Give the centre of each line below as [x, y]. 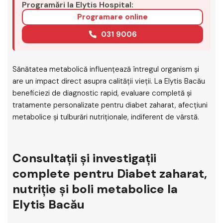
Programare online [112, 17]
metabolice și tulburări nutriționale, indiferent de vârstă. [106, 117]
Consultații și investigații [84, 158]
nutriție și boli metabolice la [95, 189]
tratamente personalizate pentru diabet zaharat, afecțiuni [110, 105]
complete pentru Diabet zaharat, [110, 173]
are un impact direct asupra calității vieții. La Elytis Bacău [109, 81]
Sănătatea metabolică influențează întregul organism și [106, 69]
